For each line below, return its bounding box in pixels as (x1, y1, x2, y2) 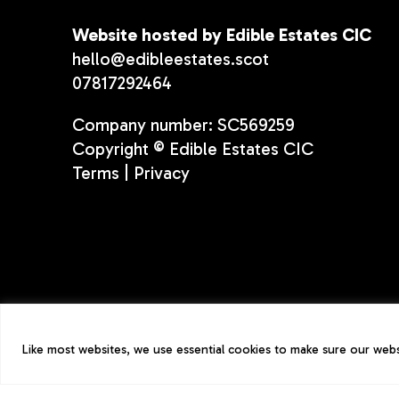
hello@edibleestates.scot (71, 49, 269, 70)
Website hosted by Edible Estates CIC (71, 25, 371, 46)
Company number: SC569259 (71, 115, 295, 136)
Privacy (133, 163, 190, 184)
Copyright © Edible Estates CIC (71, 139, 313, 160)
